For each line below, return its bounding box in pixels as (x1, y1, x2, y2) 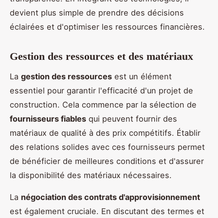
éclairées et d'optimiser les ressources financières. (10, 21, 205, 32)
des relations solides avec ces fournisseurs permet (10, 142, 205, 152)
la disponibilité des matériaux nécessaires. (10, 170, 172, 180)
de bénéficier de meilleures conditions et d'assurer (10, 156, 204, 166)
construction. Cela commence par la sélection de (10, 99, 197, 109)
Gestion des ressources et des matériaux (10, 50, 193, 62)
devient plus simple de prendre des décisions (10, 7, 184, 18)
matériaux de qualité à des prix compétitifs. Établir (10, 127, 200, 138)
